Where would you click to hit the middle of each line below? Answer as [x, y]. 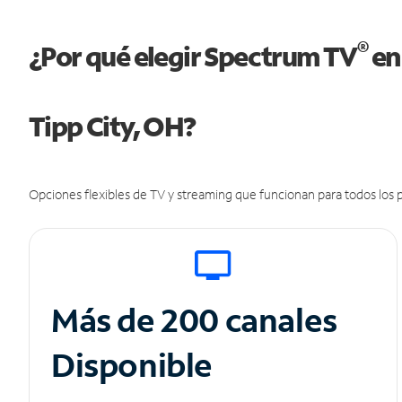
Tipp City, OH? [112, 127]
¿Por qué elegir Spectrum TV [193, 57]
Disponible [132, 365]
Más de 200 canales [197, 320]
